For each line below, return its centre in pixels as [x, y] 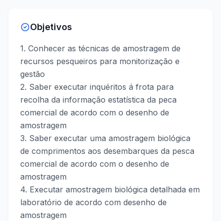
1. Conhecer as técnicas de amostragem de [100, 48]
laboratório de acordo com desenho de [93, 202]
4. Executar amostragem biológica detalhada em [110, 189]
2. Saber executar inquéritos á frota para [97, 87]
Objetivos [51, 27]
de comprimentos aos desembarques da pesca [107, 151]
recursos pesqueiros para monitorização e [100, 61]
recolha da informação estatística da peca [98, 100]
